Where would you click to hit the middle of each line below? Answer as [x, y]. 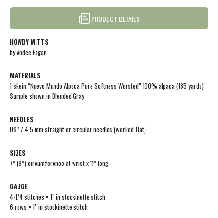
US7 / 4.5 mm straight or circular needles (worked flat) [78, 129]
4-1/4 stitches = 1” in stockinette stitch [58, 196]
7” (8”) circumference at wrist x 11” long [59, 163]
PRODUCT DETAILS [115, 18]
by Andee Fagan [28, 52]
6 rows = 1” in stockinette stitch [49, 207]
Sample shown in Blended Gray [47, 96]
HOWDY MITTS [29, 42]
